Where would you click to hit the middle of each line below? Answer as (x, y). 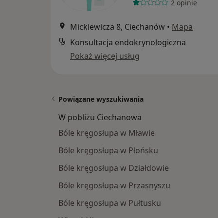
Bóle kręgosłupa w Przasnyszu (114, 185)
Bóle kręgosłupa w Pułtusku (110, 203)
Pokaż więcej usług (105, 56)
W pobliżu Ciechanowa (100, 117)
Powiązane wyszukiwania (101, 99)
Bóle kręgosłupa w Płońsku (108, 150)
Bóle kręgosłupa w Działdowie (114, 168)
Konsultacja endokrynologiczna (128, 42)
